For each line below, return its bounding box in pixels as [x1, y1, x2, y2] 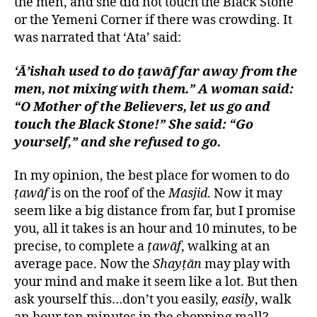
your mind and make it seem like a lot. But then [14, 274, 298, 291]
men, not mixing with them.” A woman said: [14, 81, 294, 98]
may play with [202, 256, 290, 273]
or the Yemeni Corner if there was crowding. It [14, 12, 292, 29]
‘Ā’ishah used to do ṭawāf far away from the [14, 63, 297, 80]
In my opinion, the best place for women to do [14, 168, 289, 185]
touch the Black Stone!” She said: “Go [14, 116, 253, 133]
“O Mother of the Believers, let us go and [14, 98, 270, 115]
